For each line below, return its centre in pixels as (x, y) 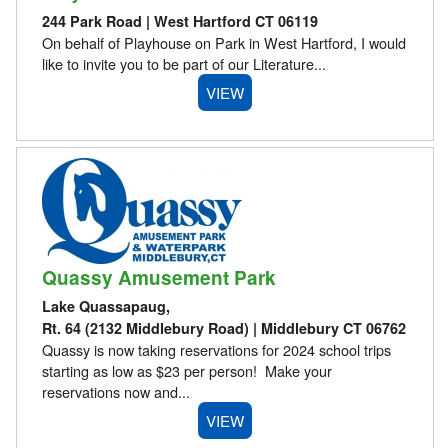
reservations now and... (115, 392)
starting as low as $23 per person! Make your (186, 371)
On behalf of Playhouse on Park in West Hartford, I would (223, 42)
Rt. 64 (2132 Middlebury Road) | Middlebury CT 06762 (223, 328)
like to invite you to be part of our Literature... (183, 63)
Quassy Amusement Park (158, 277)
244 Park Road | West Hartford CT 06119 (179, 20)
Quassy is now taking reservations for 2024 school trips (216, 350)
